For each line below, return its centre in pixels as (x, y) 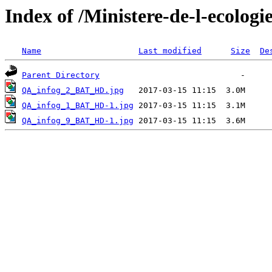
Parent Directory (61, 75)
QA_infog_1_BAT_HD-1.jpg (78, 106)
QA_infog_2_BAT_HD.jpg (73, 90)
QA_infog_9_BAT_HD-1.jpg (78, 121)
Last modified (170, 51)
